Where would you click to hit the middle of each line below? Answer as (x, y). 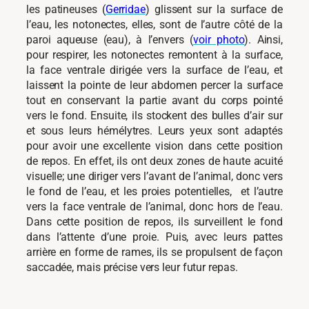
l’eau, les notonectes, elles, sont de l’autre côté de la (154, 25)
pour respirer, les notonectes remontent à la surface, (154, 55)
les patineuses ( (66, 10)
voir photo (219, 40)
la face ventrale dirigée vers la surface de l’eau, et (154, 70)
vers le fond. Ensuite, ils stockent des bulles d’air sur (154, 116)
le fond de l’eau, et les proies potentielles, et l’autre (154, 192)
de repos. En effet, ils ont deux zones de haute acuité (154, 161)
